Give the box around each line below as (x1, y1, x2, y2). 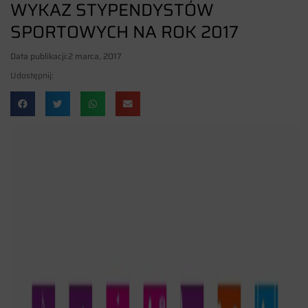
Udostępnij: (10, 68, 54, 82)
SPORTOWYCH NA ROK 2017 (10, 18, 239, 45)
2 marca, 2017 (68, 49, 122, 63)
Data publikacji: (10, 49, 68, 63)
